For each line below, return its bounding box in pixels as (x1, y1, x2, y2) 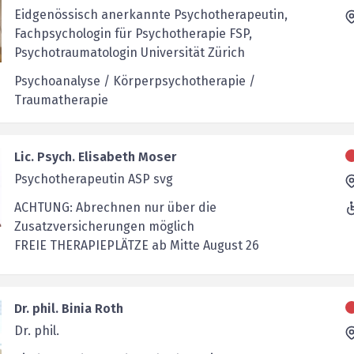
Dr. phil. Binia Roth (13, 301, 123, 316)
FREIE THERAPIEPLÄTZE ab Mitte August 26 (13, 238, 259, 253)
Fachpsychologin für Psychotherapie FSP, (13, 26, 252, 41)
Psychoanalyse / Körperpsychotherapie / (13, 73, 255, 88)
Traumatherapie (13, 92, 108, 107)
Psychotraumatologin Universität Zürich (13, 45, 245, 60)
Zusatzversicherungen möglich (13, 219, 194, 234)
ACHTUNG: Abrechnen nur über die (13, 200, 217, 215)
